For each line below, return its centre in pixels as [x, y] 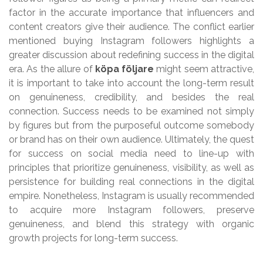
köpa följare [124, 69]
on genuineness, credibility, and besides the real [131, 97]
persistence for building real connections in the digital [131, 182]
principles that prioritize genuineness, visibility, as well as [131, 168]
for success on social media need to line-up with [131, 154]
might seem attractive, [204, 69]
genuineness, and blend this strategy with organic [131, 224]
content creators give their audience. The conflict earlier [131, 27]
